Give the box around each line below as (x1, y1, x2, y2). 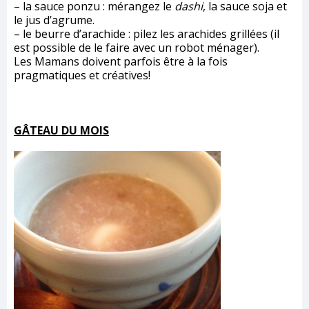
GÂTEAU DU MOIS (14, 122, 109, 138)
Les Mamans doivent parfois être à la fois (14, 53, 228, 69)
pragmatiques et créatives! (14, 67, 150, 83)
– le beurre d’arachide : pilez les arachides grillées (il (14, 26, 279, 41)
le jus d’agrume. (14, 12, 94, 28)
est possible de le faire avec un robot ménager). (14, 39, 259, 55)
